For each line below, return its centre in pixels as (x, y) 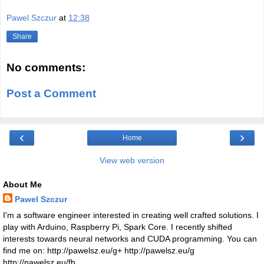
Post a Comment (51, 93)
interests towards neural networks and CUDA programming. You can (130, 239)
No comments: (46, 67)
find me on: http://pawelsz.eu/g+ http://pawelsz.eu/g (99, 251)
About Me (22, 184)
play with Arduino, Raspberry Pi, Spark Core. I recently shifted (118, 227)
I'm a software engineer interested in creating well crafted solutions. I (131, 215)
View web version (132, 160)
